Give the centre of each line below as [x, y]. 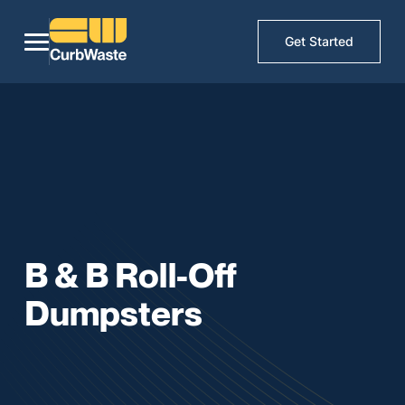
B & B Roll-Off [131, 274]
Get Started [320, 42]
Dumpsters [114, 312]
